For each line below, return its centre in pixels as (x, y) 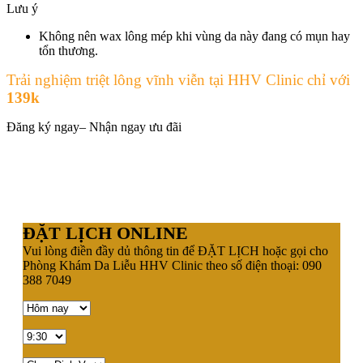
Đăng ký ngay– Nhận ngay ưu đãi (94, 127)
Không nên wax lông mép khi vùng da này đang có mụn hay (194, 36)
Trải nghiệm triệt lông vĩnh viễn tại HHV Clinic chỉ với (178, 80)
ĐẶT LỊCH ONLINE (105, 233)
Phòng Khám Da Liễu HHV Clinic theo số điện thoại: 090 (172, 266)
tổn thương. (68, 51)
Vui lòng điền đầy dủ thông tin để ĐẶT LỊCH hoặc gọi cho (175, 251)
